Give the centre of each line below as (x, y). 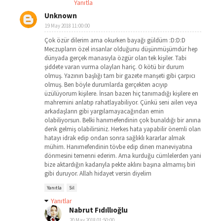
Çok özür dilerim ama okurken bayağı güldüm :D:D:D (115, 40)
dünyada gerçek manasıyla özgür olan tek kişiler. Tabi (115, 58)
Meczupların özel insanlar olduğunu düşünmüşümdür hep (121, 49)
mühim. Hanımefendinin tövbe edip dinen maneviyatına (118, 147)
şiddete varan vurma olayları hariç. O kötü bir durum (114, 67)
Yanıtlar (61, 201)
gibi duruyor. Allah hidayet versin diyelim (98, 173)
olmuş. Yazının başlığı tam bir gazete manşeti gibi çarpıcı (120, 76)
